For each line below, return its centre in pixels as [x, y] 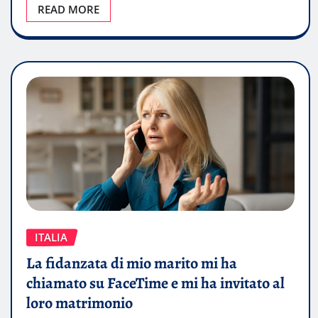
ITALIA [51, 237]
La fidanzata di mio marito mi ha [132, 264]
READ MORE [68, 10]
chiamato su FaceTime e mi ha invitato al [155, 284]
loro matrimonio [79, 303]
